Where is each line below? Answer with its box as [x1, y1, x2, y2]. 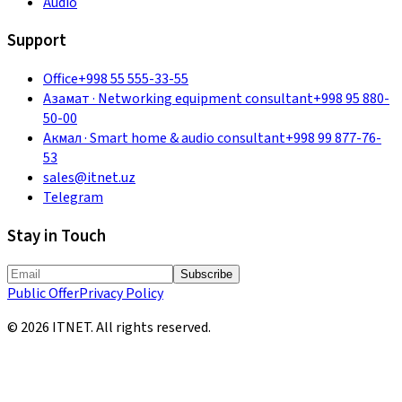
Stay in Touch [7, 223, 106, 248]
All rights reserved [96, 318, 208, 338]
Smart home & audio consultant [90, 127, 285, 148]
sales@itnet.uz [43, 167, 135, 188]
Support [7, 29, 66, 53]
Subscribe [180, 267, 232, 282]
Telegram [43, 187, 103, 207]
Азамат [43, 88, 90, 109]
